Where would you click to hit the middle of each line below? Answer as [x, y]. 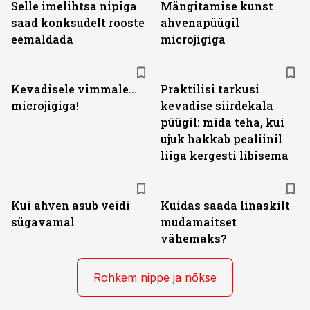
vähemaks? [193, 238]
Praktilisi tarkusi [210, 89]
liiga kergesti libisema [225, 155]
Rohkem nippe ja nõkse [155, 277]
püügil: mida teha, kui [222, 122]
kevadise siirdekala [217, 106]
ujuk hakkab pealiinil [221, 139]
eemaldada [42, 39]
